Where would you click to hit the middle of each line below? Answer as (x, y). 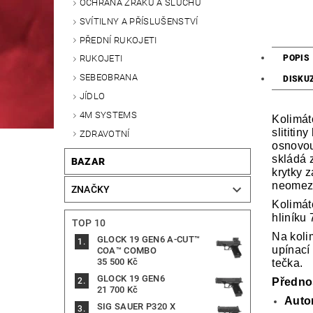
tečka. (287, 263)
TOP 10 (89, 223)
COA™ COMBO (126, 251)
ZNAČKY (90, 190)
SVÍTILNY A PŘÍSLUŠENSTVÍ (139, 21)
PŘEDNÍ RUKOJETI (118, 40)
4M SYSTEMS (108, 115)
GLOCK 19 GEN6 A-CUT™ (148, 240)
